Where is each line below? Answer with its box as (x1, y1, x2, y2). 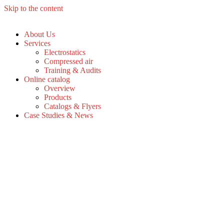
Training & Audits (44, 66, 101, 74)
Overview (44, 84, 75, 92)
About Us (24, 30, 55, 38)
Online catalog (24, 75, 70, 83)
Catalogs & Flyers (44, 102, 101, 110)
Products (44, 93, 71, 101)
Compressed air (44, 57, 93, 65)
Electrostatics (44, 48, 85, 56)
